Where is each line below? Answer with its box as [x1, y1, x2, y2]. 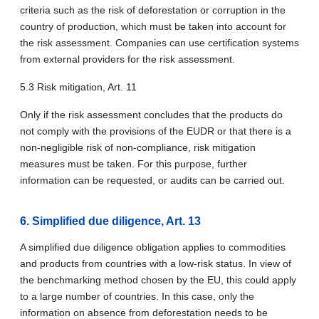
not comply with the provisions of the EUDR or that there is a [20, 125, 291, 137]
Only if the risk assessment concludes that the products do [20, 108, 283, 120]
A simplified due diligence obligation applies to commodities [20, 241, 286, 253]
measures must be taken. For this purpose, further [20, 157, 247, 169]
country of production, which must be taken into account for [20, 20, 286, 32]
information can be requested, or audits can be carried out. [20, 174, 285, 186]
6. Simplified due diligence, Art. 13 [20, 214, 201, 227]
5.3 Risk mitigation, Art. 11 [20, 80, 137, 93]
